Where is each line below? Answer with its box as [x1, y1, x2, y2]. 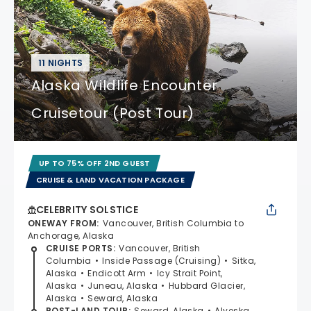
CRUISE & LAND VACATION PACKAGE [36, 174, 185, 185]
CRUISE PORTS [46, 242, 113, 254]
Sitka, [231, 254, 256, 267]
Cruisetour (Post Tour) [31, 103, 195, 123]
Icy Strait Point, [156, 267, 223, 279]
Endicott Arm [87, 267, 146, 279]
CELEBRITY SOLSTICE [36, 202, 139, 217]
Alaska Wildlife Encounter [31, 75, 219, 95]
